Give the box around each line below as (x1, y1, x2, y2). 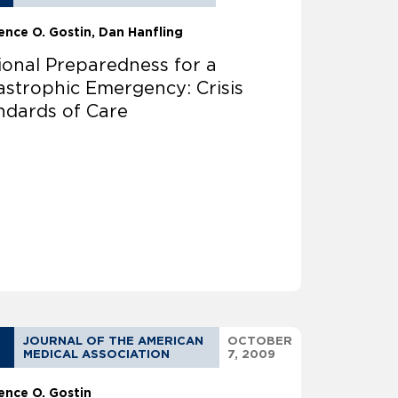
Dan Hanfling (99, 25, 184, 40)
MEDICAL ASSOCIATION (23, 347, 171, 362)
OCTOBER (227, 334, 292, 348)
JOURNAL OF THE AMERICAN (23, 334, 204, 348)
